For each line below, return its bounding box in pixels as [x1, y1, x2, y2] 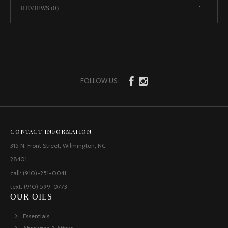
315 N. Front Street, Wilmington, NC [10, 141, 106, 149]
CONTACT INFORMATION [10, 127, 92, 135]
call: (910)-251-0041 [10, 168, 66, 177]
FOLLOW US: [80, 76, 121, 85]
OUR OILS [10, 192, 52, 201]
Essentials [23, 212, 49, 220]
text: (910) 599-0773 [10, 182, 67, 190]
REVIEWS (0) [21, 3, 59, 12]
